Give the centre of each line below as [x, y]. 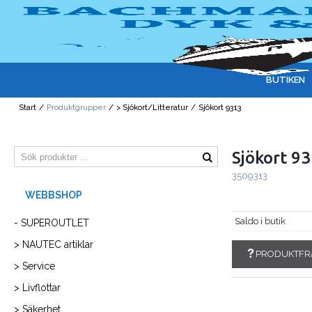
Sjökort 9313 [220, 108]
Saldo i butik [260, 221]
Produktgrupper [77, 108]
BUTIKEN [286, 80]
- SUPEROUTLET [52, 223]
